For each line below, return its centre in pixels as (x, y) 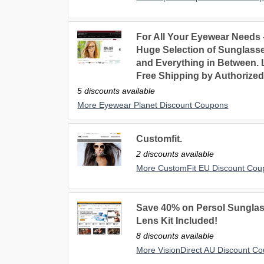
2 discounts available (175, 154)
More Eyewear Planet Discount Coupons (153, 105)
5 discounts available (116, 91)
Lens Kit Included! (177, 221)
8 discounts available (175, 236)
